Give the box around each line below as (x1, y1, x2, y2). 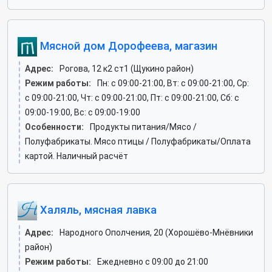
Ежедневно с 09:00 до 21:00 (97, 257, 208, 267)
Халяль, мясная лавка (37, 203, 157, 216)
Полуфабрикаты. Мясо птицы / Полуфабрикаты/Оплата (25, 137, 251, 146)
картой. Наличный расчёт (25, 151, 128, 161)
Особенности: (25, 122, 84, 132)
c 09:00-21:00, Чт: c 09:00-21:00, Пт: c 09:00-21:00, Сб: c (25, 93, 239, 103)
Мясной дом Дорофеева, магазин (37, 39, 217, 52)
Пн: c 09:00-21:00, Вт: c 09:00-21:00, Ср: (97, 78, 249, 88)
